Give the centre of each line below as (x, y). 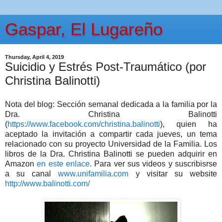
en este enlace (63, 164)
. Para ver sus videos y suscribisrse (154, 164)
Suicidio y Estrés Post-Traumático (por (106, 67)
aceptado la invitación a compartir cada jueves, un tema (111, 134)
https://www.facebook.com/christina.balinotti (84, 124)
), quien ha (189, 124)
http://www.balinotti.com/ (47, 183)
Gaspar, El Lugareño (84, 29)
